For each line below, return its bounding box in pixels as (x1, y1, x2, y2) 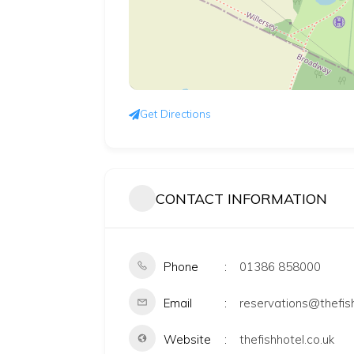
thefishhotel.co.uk (239, 332, 334, 347)
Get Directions (140, 107, 211, 121)
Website (164, 332, 211, 347)
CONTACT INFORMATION (156, 189, 327, 208)
